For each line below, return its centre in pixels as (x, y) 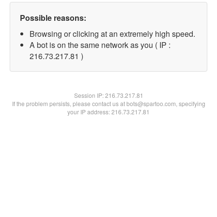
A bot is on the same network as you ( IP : (100, 45)
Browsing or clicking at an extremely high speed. (112, 34)
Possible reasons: (53, 18)
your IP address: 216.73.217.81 (108, 112)
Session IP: (89, 95)
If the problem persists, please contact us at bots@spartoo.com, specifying (108, 103)
